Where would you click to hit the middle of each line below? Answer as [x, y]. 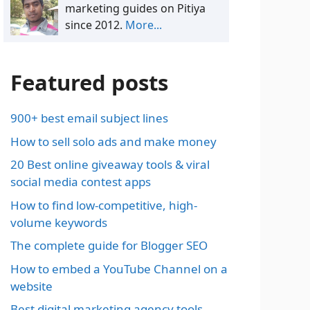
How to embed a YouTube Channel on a [119, 268]
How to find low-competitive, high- [104, 205]
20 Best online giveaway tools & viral [110, 164]
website [31, 286]
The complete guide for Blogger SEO [109, 245]
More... [144, 25]
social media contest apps [81, 182]
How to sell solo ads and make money [113, 141]
